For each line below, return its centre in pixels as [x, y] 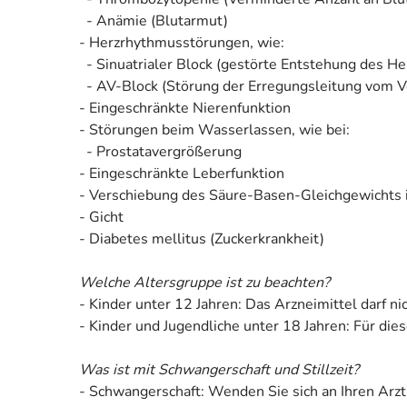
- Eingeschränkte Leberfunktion [182, 173]
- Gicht [101, 217]
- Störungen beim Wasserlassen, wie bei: [214, 129]
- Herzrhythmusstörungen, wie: [182, 42]
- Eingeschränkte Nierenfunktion [185, 108]
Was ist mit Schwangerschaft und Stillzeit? [219, 369]
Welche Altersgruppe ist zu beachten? [204, 282]
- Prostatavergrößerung [160, 151]
